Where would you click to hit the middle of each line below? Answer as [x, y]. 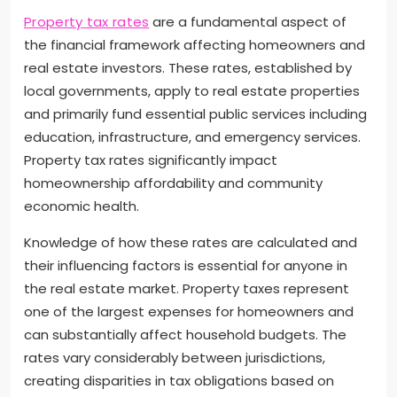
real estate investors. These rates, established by [188, 67]
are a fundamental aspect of [248, 21]
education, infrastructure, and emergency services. [192, 136]
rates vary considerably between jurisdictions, [175, 357]
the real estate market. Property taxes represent [187, 288]
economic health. [82, 206]
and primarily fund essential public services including [195, 113]
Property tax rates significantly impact [151, 160]
